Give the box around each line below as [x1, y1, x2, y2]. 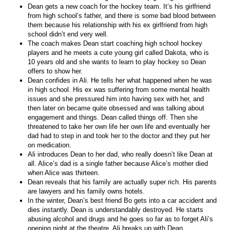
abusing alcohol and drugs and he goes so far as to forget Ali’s [28, 215, 214, 223]
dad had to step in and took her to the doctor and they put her [28, 131, 210, 140]
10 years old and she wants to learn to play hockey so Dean [28, 57, 206, 66]
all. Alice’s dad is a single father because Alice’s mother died [28, 159, 208, 167]
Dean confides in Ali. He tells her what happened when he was [28, 76, 213, 84]
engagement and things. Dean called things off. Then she [28, 113, 198, 121]
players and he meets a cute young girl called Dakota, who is [28, 48, 209, 56]
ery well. [84, 30, 111, 38]
